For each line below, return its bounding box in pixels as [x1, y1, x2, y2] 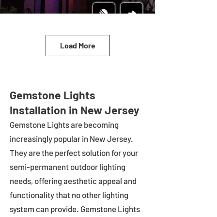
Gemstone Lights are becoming [10, 120, 119, 129]
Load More [60, 41, 95, 50]
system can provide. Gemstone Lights [10, 204, 140, 214]
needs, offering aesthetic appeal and [10, 176, 137, 186]
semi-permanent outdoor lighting [10, 162, 125, 171]
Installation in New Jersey [10, 103, 139, 117]
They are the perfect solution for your [10, 148, 138, 157]
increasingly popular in [10, 134, 90, 143]
